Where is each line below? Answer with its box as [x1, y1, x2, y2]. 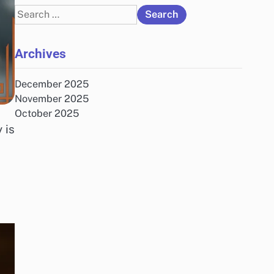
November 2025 [15, 93, 89, 105]
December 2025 [15, 78, 89, 90]
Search [14, 6, 46, 17]
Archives [15, 46, 66, 61]
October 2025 [15, 108, 79, 119]
